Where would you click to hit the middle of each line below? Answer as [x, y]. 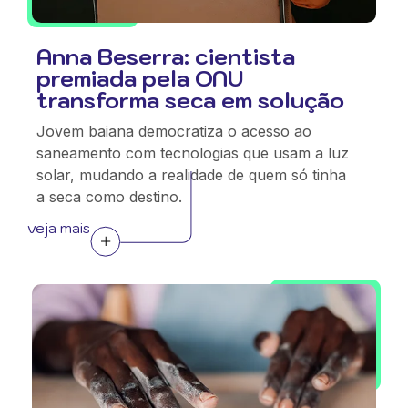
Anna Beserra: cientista [166, 56]
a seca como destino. [109, 197]
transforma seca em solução [190, 100]
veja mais [59, 228]
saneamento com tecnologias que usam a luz [193, 153]
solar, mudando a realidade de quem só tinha [191, 175]
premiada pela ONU [140, 78]
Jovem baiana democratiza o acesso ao [174, 131]
